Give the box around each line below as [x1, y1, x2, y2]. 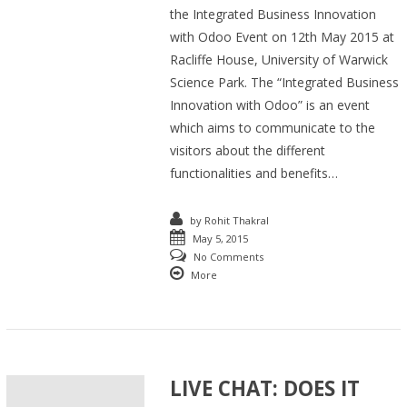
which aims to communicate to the [170, 119, 376, 137]
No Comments [194, 250, 264, 264]
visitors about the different [170, 142, 326, 160]
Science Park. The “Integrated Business [170, 74, 400, 92]
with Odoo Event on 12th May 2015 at [170, 28, 395, 46]
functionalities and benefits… [170, 164, 339, 183]
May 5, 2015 [193, 232, 249, 246]
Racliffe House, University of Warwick [170, 51, 389, 69]
